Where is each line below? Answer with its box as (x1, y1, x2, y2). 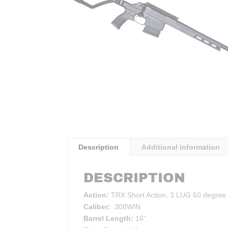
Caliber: (83, 202, 112, 211)
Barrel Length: (83, 214, 135, 222)
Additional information (141, 142, 220, 151)
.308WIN (112, 202, 140, 211)
